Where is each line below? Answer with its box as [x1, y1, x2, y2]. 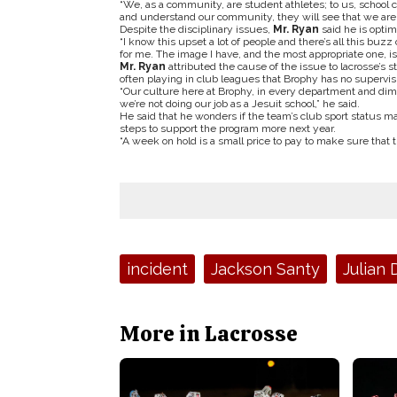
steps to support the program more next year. [119, 122, 336, 135]
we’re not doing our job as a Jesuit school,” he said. [119, 97, 360, 110]
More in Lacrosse [119, 320, 298, 347]
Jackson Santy [210, 260, 320, 278]
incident [126, 260, 188, 278]
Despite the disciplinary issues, [119, 23, 273, 35]
